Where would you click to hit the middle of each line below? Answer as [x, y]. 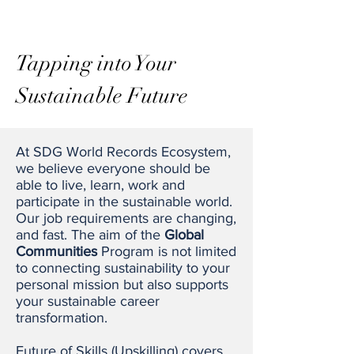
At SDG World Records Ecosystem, [123, 152]
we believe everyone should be [113, 168]
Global [184, 235]
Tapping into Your [96, 64]
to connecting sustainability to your [123, 268]
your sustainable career [88, 301]
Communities [56, 251]
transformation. [62, 318]
